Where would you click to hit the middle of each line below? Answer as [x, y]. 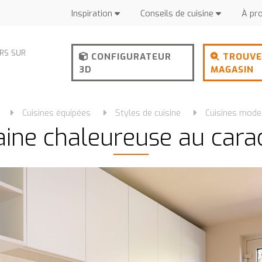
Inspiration [93, 14]
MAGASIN [232, 70]
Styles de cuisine [148, 113]
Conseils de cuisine [178, 14]
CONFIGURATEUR [130, 57]
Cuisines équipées [57, 113]
